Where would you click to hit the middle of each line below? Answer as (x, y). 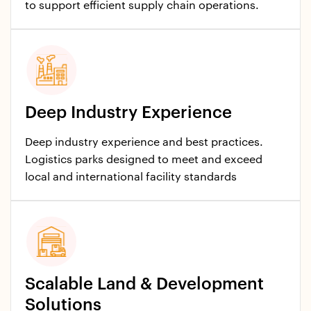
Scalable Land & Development (144, 284)
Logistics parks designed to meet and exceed (144, 160)
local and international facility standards (131, 177)
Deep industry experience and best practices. (144, 142)
